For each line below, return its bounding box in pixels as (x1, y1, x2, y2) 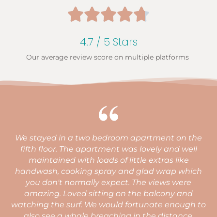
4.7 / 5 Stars (79, 34, 138, 50)
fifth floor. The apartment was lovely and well (20, 144, 197, 154)
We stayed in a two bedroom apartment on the (15, 133, 202, 143)
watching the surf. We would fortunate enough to (11, 200, 206, 210)
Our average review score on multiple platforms (26, 53, 191, 62)
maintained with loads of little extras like (28, 155, 189, 165)
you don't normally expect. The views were (26, 178, 191, 187)
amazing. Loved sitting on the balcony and (24, 189, 193, 199)
